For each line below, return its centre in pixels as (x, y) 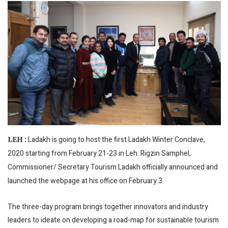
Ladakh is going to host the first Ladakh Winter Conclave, (117, 139)
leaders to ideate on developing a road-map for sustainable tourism (113, 220)
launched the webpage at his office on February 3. (87, 181)
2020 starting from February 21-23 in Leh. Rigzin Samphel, (99, 153)
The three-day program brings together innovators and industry (108, 207)
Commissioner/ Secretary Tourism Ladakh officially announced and (113, 167)
